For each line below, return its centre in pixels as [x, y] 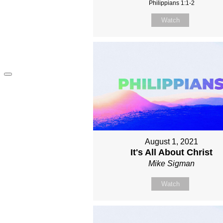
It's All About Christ [172, 152]
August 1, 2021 [172, 141]
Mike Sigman [172, 163]
